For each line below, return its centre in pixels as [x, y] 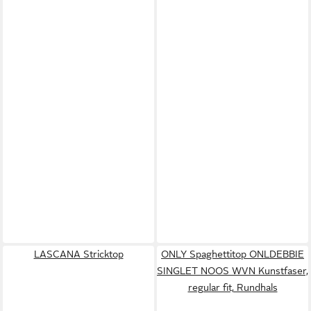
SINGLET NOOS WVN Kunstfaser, [233, 270]
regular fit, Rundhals [233, 287]
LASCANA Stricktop [78, 254]
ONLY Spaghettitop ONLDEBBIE [233, 254]
